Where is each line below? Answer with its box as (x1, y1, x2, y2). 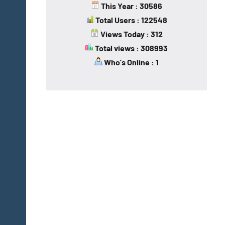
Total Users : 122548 (94, 15, 167, 25)
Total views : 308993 (93, 43, 168, 53)
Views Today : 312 (98, 29, 163, 39)
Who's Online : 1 (102, 57, 159, 67)
